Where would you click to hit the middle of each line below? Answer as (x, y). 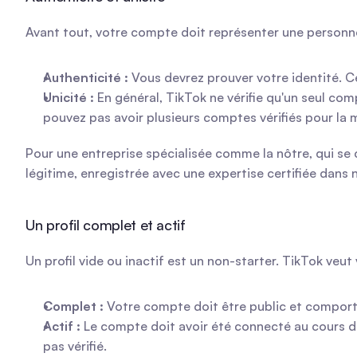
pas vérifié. (75, 346)
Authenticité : (86, 77)
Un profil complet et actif (106, 225)
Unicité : (69, 97)
